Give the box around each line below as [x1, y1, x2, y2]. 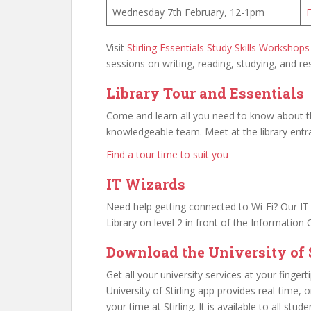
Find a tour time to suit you [106, 148, 228, 161]
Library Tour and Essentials [106, 84, 304, 102]
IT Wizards [106, 175, 185, 193]
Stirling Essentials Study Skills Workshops [127, 41, 310, 54]
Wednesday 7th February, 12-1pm [112, 6, 264, 19]
